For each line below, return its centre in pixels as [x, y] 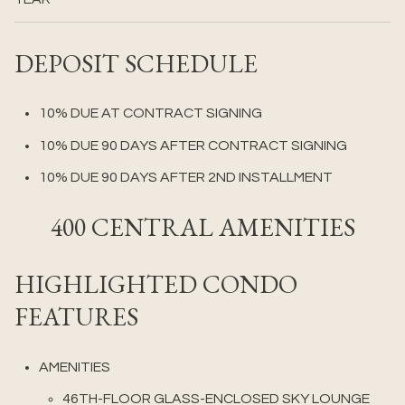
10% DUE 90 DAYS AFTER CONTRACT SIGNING [193, 145]
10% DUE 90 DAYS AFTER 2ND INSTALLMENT [185, 177]
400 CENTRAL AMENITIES [202, 227]
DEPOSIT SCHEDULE [136, 63]
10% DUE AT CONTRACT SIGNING [150, 113]
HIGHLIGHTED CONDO [156, 284]
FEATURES [76, 317]
